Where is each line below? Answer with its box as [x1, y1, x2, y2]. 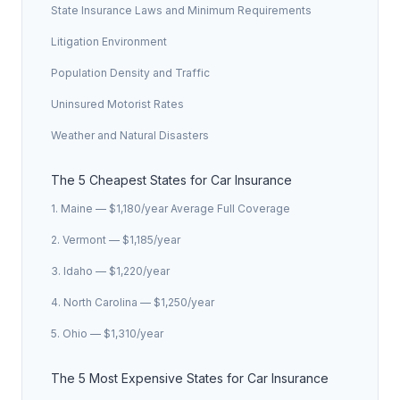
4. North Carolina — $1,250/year [51, 296, 214, 309]
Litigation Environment [51, 35, 167, 48]
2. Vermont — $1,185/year [51, 233, 180, 246]
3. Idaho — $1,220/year [51, 264, 170, 278]
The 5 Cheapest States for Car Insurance [51, 172, 292, 187]
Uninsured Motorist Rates [51, 97, 184, 111]
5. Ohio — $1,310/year [51, 327, 163, 340]
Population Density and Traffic [51, 66, 210, 79]
